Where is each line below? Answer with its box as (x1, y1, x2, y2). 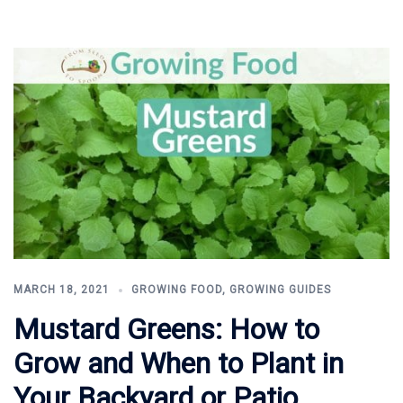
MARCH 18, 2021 (13, 283, 110, 297)
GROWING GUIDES (229, 283, 331, 297)
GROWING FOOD (131, 283, 222, 297)
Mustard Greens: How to (13, 312, 319, 347)
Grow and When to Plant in (13, 346, 344, 381)
